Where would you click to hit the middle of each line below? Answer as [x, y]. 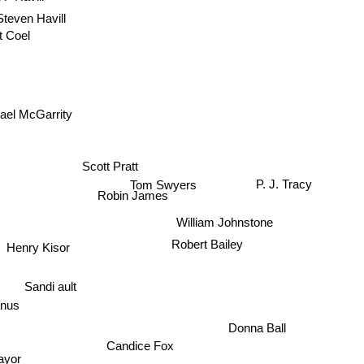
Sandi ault [51, 285]
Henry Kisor [39, 247]
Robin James [134, 197]
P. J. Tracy [283, 193]
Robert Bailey [209, 242]
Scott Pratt [111, 162]
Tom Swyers [166, 180]
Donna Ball [258, 328]
